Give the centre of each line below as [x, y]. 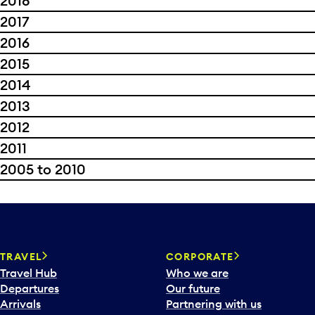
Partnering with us [214, 303]
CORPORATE [200, 256]
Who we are [197, 272]
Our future [193, 288]
